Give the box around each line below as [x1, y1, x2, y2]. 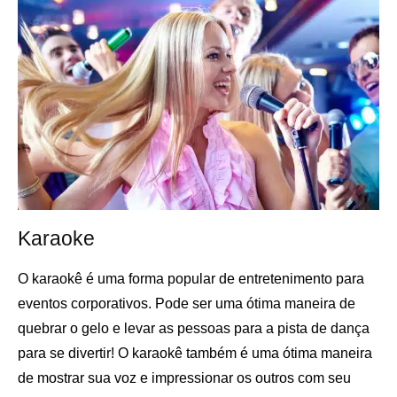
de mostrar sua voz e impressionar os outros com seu [18, 370, 351, 386]
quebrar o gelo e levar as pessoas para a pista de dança [18, 321, 370, 337]
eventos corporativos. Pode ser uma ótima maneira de [18, 296, 355, 312]
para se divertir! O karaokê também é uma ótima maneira [18, 346, 372, 362]
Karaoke [18, 227, 95, 251]
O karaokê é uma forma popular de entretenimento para [18, 271, 364, 287]
